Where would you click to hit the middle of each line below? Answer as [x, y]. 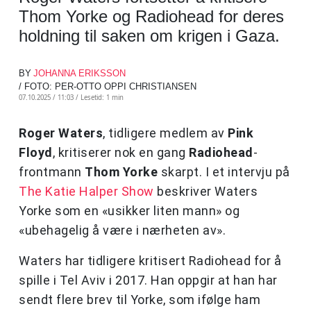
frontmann [52, 172]
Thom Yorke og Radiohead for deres [151, 17]
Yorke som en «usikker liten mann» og [129, 211]
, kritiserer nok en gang [120, 153]
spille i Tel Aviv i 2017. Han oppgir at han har [148, 280]
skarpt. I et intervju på [224, 172]
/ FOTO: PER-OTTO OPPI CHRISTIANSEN [108, 87]
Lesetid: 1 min [102, 98]
